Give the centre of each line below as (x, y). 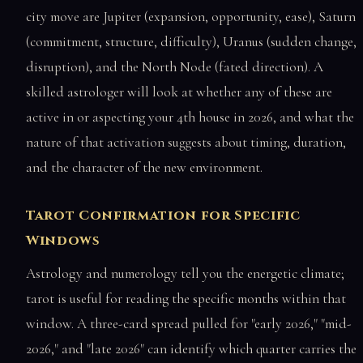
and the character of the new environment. (144, 167)
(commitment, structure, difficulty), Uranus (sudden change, (191, 41)
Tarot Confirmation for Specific (163, 215)
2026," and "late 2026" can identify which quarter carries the (191, 349)
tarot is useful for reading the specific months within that (186, 299)
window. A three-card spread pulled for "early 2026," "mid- (189, 324)
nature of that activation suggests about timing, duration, (186, 142)
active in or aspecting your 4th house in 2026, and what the (190, 117)
